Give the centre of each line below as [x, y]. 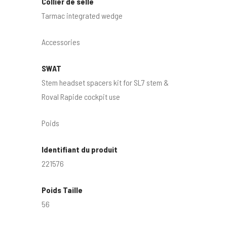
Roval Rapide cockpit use [81, 96]
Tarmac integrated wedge [82, 15]
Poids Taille [62, 190]
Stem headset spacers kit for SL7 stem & [105, 82]
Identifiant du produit [80, 149]
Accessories [61, 42]
